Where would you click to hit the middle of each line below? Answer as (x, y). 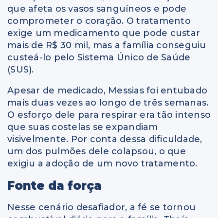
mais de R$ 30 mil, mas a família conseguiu (107, 45)
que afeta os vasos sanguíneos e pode (97, 9)
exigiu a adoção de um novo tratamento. (102, 164)
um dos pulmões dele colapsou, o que (97, 152)
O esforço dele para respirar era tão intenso (109, 115)
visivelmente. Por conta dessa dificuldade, (105, 139)
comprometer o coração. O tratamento (99, 21)
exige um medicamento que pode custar (104, 33)
